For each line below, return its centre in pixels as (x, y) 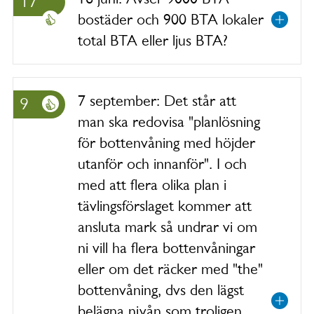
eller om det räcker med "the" (170, 269)
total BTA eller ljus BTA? (153, 40)
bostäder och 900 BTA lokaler (171, 19)
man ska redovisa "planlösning (169, 122)
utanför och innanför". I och (162, 164)
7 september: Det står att (157, 101)
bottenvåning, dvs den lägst (161, 290)
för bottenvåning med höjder (166, 143)
